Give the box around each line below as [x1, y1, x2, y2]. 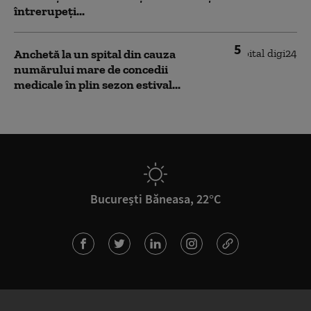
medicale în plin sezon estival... [14, 77, 180, 92]
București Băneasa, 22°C [90, 191, 221, 207]
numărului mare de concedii [14, 62, 168, 77]
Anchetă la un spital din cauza [14, 47, 176, 62]
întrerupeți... [14, 3, 85, 19]
